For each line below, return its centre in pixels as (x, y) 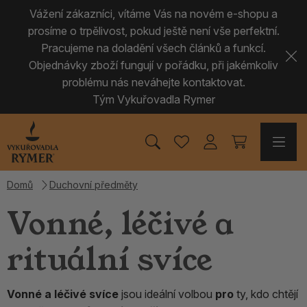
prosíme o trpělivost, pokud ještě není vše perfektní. (153, 31)
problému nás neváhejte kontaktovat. (153, 82)
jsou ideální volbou (167, 294)
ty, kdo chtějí (266, 294)
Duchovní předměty (94, 185)
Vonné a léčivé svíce (63, 294)
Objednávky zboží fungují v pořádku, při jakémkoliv (153, 65)
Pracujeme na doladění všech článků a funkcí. (153, 48)
